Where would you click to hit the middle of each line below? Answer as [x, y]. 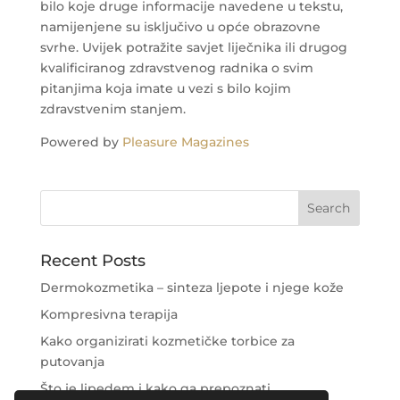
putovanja [72, 361]
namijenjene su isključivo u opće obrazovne [180, 26]
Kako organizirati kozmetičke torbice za [167, 341]
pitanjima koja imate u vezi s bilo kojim [165, 88]
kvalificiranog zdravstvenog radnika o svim [176, 67]
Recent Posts [92, 260]
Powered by [81, 142]
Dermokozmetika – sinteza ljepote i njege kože [192, 287]
